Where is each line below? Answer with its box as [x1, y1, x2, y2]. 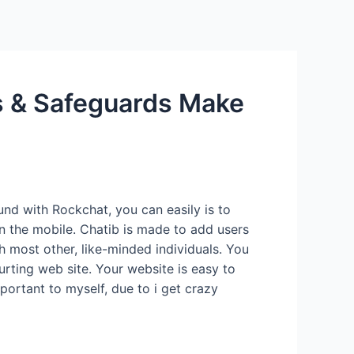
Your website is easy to [92, 261, 235, 277]
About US [199, 51, 258, 67]
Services [16, 51, 68, 67]
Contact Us [99, 51, 168, 67]
